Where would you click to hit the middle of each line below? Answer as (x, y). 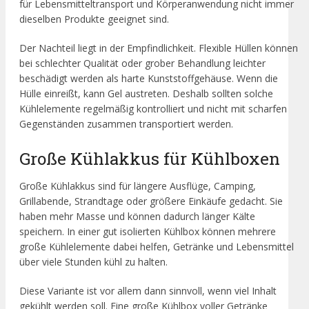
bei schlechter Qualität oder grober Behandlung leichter (142, 63)
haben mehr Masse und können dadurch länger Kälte (137, 217)
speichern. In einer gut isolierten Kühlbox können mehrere (148, 232)
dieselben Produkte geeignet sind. (94, 19)
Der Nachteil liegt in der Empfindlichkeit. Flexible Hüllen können (159, 48)
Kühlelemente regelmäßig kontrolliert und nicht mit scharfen (153, 108)
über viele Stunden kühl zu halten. (93, 262)
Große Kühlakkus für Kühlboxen (150, 159)
